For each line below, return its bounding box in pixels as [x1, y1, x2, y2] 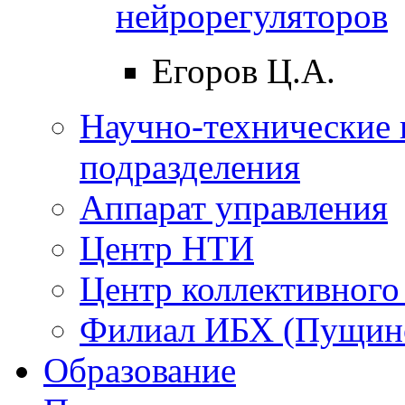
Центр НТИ [80, 228, 254, 268]
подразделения [80, 146, 300, 186]
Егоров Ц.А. [152, 51, 335, 90]
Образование [43, 350, 236, 390]
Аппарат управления [80, 187, 388, 227]
